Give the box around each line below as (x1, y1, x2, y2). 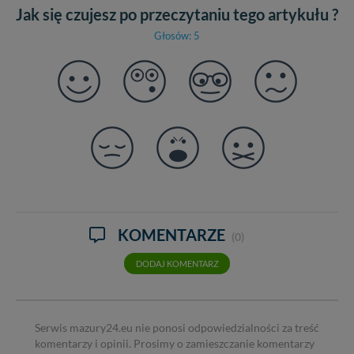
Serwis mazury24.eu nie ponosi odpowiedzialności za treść (35, 322, 319, 335)
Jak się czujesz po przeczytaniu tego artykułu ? (16, 5, 338, 24)
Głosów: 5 (154, 29, 200, 43)
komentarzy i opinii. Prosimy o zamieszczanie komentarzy (35, 337, 314, 351)
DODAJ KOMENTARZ (135, 258, 219, 269)
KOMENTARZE (117, 225, 228, 245)
